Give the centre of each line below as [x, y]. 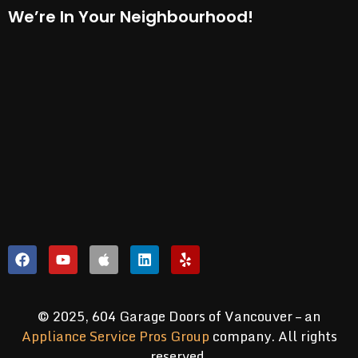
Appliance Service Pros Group [115, 336]
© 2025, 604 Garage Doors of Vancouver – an [179, 316]
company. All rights [273, 336]
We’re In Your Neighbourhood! [131, 17]
